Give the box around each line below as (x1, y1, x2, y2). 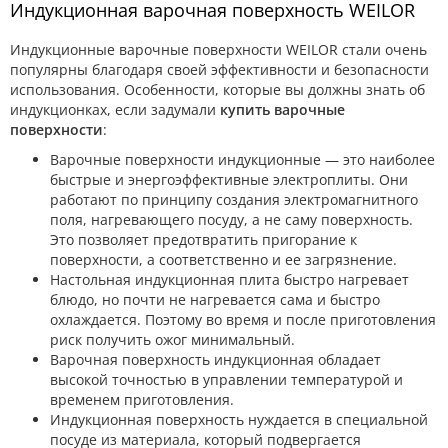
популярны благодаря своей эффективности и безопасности (10, 59, 429, 79)
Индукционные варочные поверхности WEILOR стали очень (10, 39, 427, 59)
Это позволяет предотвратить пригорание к (50, 229, 357, 249)
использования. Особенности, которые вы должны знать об (10, 79, 425, 99)
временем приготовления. (50, 389, 234, 409)
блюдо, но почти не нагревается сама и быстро (50, 289, 380, 309)
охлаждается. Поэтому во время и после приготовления (50, 309, 436, 329)
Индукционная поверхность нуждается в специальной (50, 409, 428, 429)
